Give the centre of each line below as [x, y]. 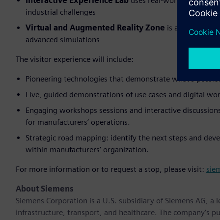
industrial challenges [61, 12]
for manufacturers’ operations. [78, 122]
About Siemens [45, 189]
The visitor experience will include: [75, 59]
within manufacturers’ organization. [87, 150]
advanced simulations [63, 40]
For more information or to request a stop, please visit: [111, 169]
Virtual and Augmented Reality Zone [95, 28]
